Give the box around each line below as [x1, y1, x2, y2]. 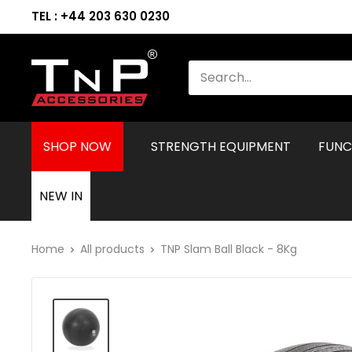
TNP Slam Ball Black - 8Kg [160, 240, 297, 257]
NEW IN [39, 186, 82, 205]
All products [80, 240, 145, 257]
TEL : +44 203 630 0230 [31, 8, 170, 24]
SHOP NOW [43, 137, 112, 156]
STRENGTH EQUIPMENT [151, 137, 291, 156]
